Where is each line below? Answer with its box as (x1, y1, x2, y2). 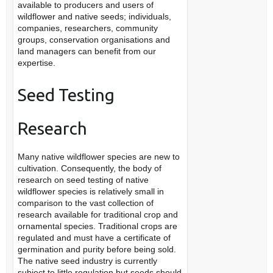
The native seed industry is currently (17, 256, 157, 266)
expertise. (17, 58, 55, 68)
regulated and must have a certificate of (17, 233, 171, 243)
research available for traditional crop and (17, 210, 178, 219)
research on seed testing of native (17, 175, 149, 185)
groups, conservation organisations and (17, 35, 170, 44)
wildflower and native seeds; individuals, (17, 12, 171, 21)
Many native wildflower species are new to (17, 152, 180, 161)
